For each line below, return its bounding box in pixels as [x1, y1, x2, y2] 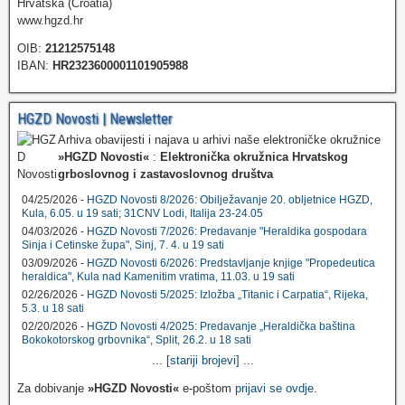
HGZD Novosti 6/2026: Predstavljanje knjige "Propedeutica [87, 257, 375, 270]
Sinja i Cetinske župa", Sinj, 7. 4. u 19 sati [22, 239, 224, 252]
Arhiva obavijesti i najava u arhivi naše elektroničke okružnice [58, 133, 381, 147]
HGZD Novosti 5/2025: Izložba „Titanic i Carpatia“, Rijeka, [87, 288, 368, 302]
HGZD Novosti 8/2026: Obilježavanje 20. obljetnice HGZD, [87, 193, 372, 207]
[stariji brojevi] [165, 353, 240, 368]
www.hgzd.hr [17, 14, 83, 28]
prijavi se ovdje [235, 381, 314, 396]
